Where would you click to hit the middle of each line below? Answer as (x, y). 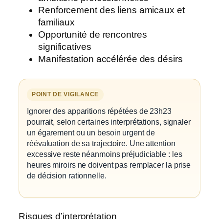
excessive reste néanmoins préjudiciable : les (105, 154)
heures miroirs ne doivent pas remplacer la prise (109, 164)
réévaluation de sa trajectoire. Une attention (101, 143)
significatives (65, 46)
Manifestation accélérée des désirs (110, 59)
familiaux (57, 22)
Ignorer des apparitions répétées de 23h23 (99, 111)
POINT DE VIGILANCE (65, 94)
